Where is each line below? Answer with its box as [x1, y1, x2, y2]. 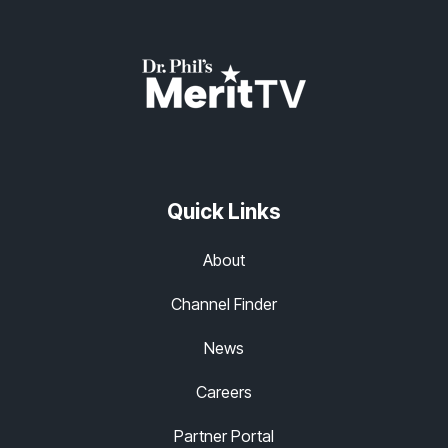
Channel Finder [171, 293, 277, 314]
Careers [196, 381, 252, 402]
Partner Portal [174, 425, 274, 446]
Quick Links [167, 198, 281, 224]
